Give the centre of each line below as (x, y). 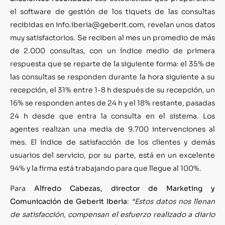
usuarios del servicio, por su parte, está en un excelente (113, 155)
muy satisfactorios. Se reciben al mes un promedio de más (113, 37)
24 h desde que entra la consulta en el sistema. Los (113, 116)
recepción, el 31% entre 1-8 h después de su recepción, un (113, 90)
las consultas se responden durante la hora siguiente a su (113, 77)
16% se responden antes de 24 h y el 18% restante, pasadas (113, 103)
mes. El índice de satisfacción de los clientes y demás (113, 142)
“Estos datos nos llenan (172, 202)
